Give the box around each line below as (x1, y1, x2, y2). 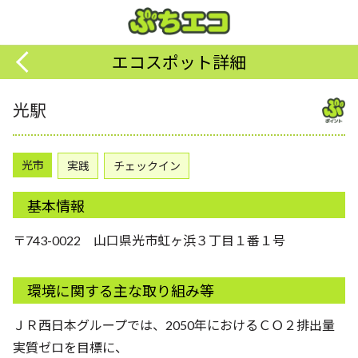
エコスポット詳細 (112, 52, 246, 73)
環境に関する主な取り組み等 (27, 282, 214, 300)
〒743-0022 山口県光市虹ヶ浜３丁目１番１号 (13, 232, 285, 248)
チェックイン (113, 158, 181, 173)
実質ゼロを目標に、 (13, 340, 128, 356)
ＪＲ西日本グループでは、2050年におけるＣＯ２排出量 (13, 317, 335, 333)
